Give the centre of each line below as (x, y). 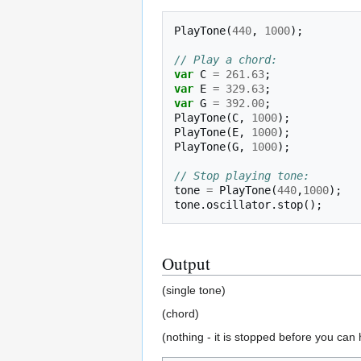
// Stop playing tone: (242, 175)
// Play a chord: (226, 59)
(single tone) (194, 290)
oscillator (239, 204)
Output (186, 263)
